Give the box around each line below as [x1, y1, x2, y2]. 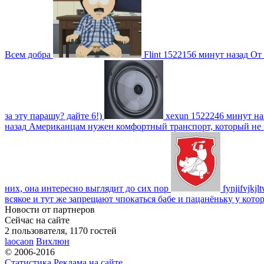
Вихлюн [36, 236, 70, 246]
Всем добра [5, 49, 51, 60]
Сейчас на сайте [5, 214, 70, 225]
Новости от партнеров [5, 204, 95, 214]
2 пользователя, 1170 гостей [5, 225, 117, 236]
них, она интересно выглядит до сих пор [5, 183, 169, 193]
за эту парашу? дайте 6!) [5, 110, 102, 121]
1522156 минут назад [163, 49, 248, 60]
